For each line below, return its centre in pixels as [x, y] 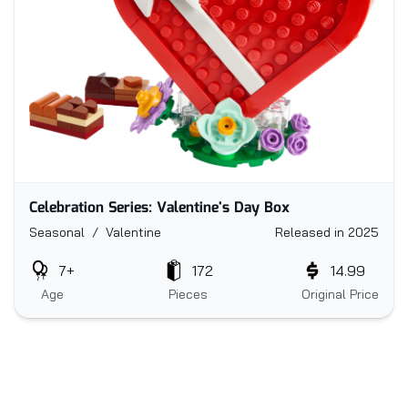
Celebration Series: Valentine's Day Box [159, 209]
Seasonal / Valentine [95, 233]
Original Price [340, 295]
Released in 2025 [327, 233]
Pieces [188, 295]
